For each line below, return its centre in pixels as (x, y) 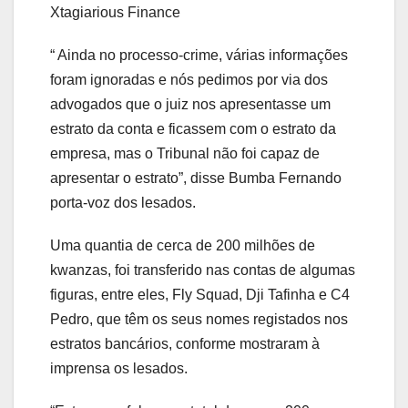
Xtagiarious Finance (115, 13)
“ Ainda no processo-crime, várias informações (199, 56)
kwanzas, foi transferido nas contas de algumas (203, 270)
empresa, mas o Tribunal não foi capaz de (185, 154)
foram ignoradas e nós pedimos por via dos (189, 80)
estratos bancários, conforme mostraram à (185, 344)
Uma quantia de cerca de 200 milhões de (183, 246)
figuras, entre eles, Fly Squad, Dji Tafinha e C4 (200, 295)
